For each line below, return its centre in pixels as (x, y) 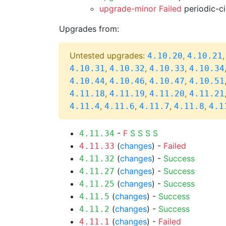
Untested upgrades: (108, 55)
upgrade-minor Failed (140, 9)
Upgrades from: (89, 29)
